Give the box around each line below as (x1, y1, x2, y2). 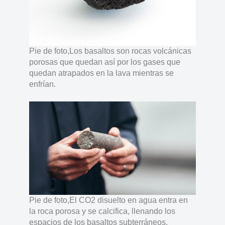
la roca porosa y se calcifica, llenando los (29, 207, 175, 216)
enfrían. (29, 80, 56, 89)
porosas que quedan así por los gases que (29, 58, 180, 67)
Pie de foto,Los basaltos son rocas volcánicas (29, 47, 191, 56)
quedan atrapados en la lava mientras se (29, 69, 174, 78)
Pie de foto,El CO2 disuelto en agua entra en (29, 196, 188, 205)
